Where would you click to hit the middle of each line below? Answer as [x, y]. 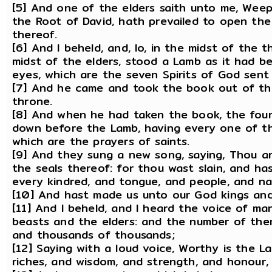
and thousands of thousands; [93, 235]
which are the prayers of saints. [101, 141]
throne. [32, 101]
